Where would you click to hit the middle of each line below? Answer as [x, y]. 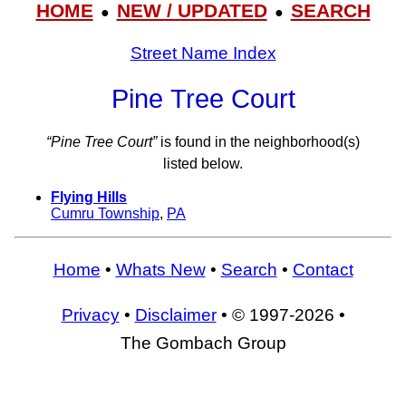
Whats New [160, 270]
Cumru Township [105, 214]
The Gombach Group [203, 343]
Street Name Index [203, 53]
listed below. [203, 164]
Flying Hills [89, 198]
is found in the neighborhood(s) [258, 142]
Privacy [90, 314]
